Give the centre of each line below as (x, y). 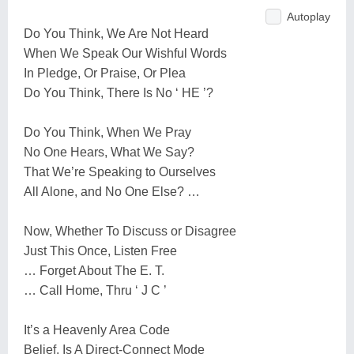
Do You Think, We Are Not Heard (116, 33)
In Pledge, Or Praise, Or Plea (105, 73)
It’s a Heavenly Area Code (97, 330)
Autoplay (309, 16)
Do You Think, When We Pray (107, 132)
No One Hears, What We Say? (109, 152)
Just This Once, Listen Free (100, 250)
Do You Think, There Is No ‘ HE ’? (119, 92)
